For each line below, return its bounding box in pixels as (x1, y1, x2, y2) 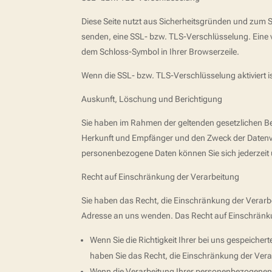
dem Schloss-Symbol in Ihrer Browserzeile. (81, 47, 240, 57)
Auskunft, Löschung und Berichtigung (81, 94, 223, 104)
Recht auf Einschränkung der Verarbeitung (81, 172, 240, 182)
